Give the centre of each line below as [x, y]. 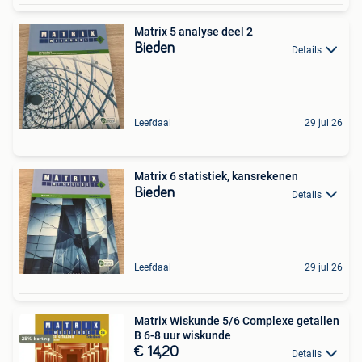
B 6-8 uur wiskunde [183, 336]
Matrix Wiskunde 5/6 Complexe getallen [237, 321]
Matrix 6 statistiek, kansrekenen [216, 177]
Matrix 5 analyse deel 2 [194, 32]
